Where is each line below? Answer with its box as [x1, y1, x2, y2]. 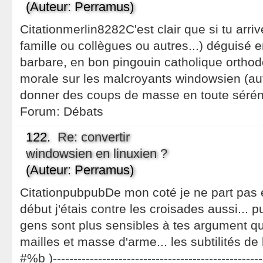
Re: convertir [57, 130, 130, 144]
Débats [63, 104, 103, 118]
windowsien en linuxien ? [25, 146, 167, 161]
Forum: [19, 104, 63, 118]
